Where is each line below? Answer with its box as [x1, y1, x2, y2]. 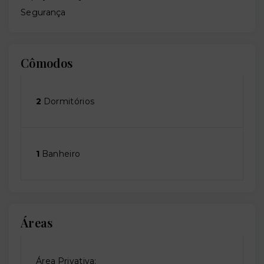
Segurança [21, 7, 66, 18]
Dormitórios [41, 96, 95, 107]
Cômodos [21, 55, 73, 71]
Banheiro [39, 148, 81, 160]
